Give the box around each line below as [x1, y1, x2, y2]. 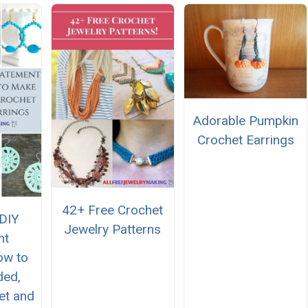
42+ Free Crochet [62, 202, 164, 219]
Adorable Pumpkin [192, 113, 299, 129]
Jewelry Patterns [64, 221, 162, 238]
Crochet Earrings [197, 132, 294, 148]
